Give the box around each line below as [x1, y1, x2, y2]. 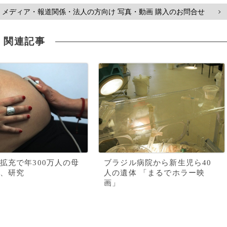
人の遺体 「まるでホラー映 [104, 169, 205, 177]
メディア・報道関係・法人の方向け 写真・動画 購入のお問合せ [2, 8, 205, 16]
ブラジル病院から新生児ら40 [104, 159, 212, 167]
